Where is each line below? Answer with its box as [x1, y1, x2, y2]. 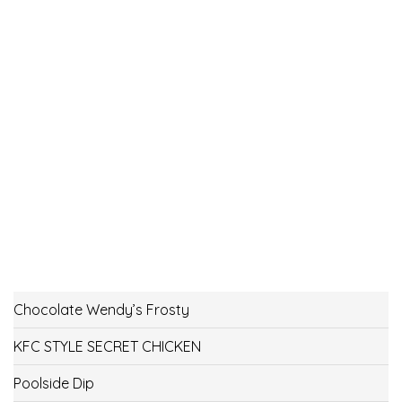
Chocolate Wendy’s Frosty [13, 301, 189, 319]
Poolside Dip [13, 374, 94, 393]
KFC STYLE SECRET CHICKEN [13, 337, 201, 356]
